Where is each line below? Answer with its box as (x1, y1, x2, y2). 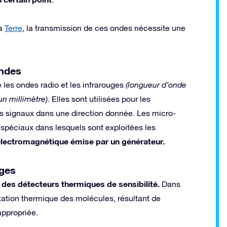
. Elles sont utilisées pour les (48, 94, 150, 103)
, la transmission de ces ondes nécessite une (22, 23, 185, 32)
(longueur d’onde (124, 80, 186, 89)
